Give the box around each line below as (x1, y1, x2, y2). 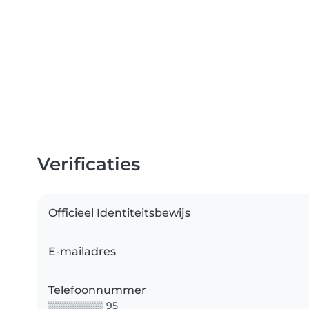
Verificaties (37, 153, 140, 175)
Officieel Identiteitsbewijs (48, 206, 190, 220)
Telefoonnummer (48, 283, 146, 297)
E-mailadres (48, 245, 116, 259)
